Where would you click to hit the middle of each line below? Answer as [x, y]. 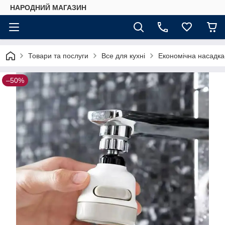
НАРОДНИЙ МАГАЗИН [48, 8]
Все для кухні [123, 56]
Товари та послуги [58, 56]
